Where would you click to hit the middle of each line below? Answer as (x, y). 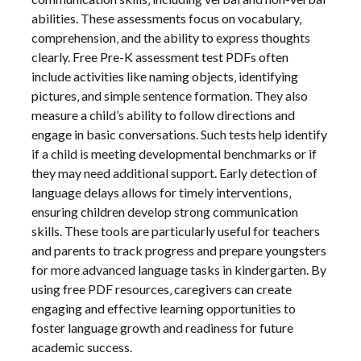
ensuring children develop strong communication (165, 212)
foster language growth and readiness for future (163, 328)
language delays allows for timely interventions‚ (162, 192)
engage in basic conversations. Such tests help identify (180, 134)
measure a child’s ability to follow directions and (164, 115)
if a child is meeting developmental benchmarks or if (174, 154)
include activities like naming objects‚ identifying (165, 76)
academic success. (82, 347)
